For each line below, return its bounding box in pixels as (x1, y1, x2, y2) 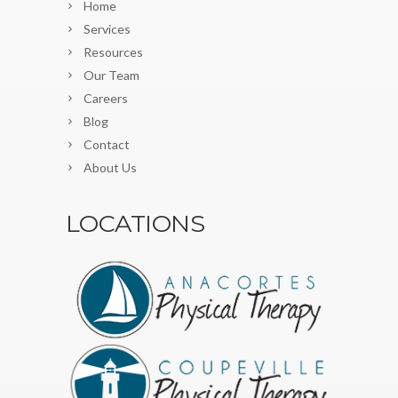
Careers (84, 91, 128, 107)
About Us (84, 160, 137, 176)
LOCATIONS (66, 209, 205, 239)
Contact (84, 137, 130, 153)
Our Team (84, 68, 139, 84)
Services (84, 21, 131, 37)
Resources (84, 44, 143, 60)
